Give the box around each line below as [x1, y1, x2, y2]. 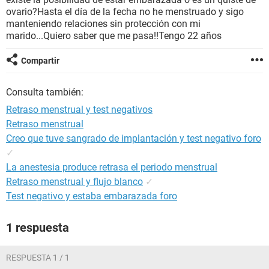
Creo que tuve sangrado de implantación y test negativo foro [6, 133, 261, 144]
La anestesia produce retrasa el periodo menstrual [6, 162, 217, 173]
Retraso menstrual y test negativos [6, 104, 153, 115]
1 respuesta [6, 220, 69, 235]
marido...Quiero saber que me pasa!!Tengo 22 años [6, 30, 222, 41]
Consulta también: [6, 86, 83, 98]
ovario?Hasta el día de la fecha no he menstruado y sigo [6, 6, 244, 17]
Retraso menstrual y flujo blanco [6, 176, 143, 187]
